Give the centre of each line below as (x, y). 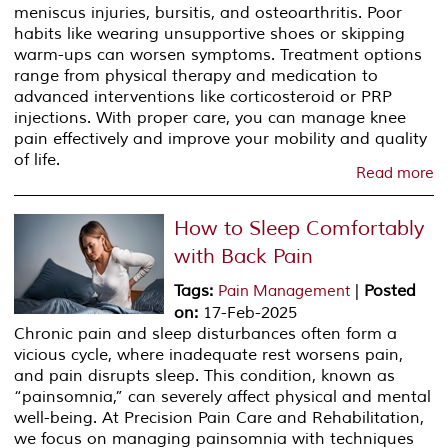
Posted (390, 290)
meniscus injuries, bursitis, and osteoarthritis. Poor (208, 12)
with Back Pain (244, 256)
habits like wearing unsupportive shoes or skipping (210, 33)
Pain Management (284, 291)
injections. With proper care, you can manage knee (210, 117)
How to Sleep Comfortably (299, 228)
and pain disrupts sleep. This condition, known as (205, 375)
